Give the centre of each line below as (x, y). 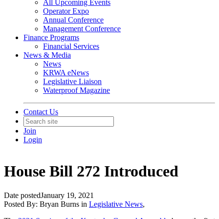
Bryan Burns (59, 204)
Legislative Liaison (72, 81)
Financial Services (71, 46)
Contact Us (41, 112)
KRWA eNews (66, 73)
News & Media (47, 55)
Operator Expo (66, 11)
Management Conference (82, 29)
